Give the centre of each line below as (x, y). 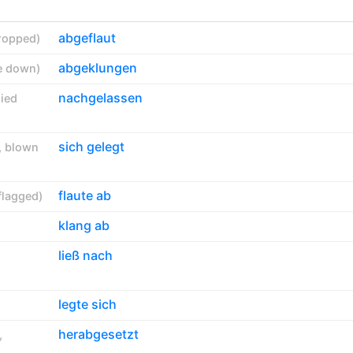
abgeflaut (87, 37)
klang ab (84, 225)
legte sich (87, 304)
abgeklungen (97, 67)
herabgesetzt (98, 334)
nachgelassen (100, 97)
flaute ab (84, 195)
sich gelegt (91, 146)
